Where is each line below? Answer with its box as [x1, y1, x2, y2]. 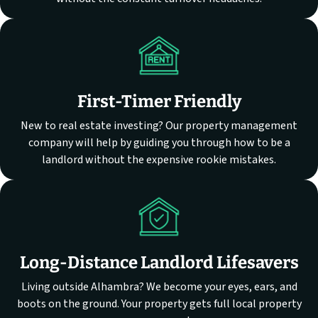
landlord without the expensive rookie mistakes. [42, 152, 276, 168]
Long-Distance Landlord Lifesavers [19, 253, 299, 273]
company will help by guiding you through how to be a [28, 135, 290, 151]
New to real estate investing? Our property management [21, 118, 297, 134]
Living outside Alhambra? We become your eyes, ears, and [21, 279, 297, 295]
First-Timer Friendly [77, 92, 241, 112]
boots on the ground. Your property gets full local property [16, 296, 302, 312]
